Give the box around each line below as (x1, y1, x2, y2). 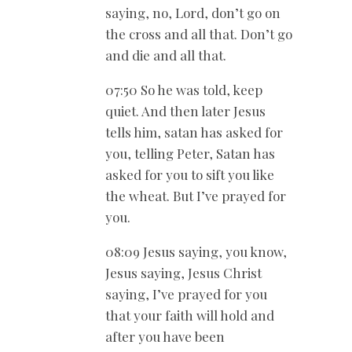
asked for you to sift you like (105, 166, 274, 184)
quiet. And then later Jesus (105, 102, 266, 120)
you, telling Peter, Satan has (105, 145, 275, 163)
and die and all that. (105, 46, 226, 64)
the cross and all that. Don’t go (105, 25, 292, 43)
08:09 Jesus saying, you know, (105, 243, 287, 261)
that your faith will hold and (105, 306, 274, 324)
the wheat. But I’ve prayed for (105, 187, 286, 205)
